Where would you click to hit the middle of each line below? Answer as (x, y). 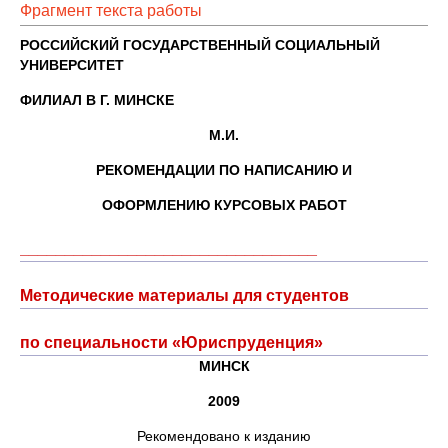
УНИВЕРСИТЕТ (72, 65)
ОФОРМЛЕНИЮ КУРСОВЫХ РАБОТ (224, 205)
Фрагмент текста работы (111, 10)
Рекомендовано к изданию (224, 436)
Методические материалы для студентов (184, 295)
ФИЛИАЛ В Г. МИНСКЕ (97, 100)
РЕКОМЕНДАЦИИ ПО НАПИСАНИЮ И (224, 170)
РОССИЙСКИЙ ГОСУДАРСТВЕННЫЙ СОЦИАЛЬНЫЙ (200, 45)
